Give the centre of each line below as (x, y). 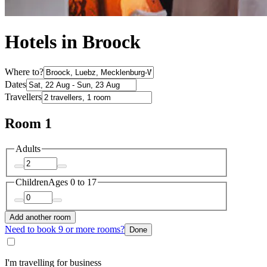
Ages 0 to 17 (72, 182)
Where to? (24, 72)
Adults (28, 148)
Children (32, 182)
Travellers (23, 97)
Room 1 (28, 123)
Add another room (40, 217)
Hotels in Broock (73, 42)
